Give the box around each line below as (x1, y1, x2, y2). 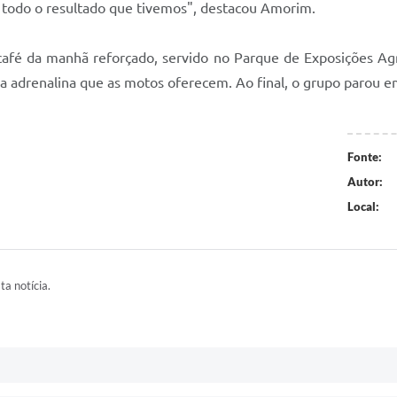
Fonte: (346, 150, 382, 164)
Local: (346, 199, 379, 214)
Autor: (346, 175, 383, 189)
